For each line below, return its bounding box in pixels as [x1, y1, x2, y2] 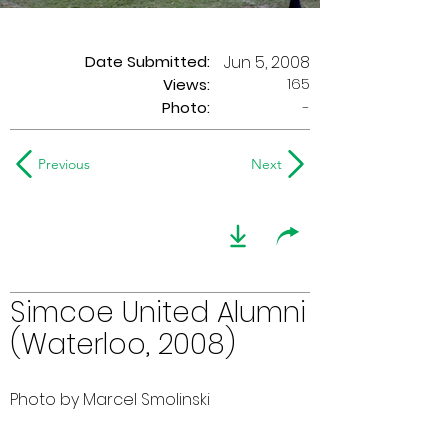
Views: [163, 74, 210, 95]
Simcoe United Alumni [10, 293, 306, 332]
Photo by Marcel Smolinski [10, 388, 210, 411]
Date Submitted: [85, 51, 210, 72]
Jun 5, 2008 [224, 51, 310, 74]
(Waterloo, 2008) [10, 325, 236, 364]
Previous [38, 155, 90, 173]
